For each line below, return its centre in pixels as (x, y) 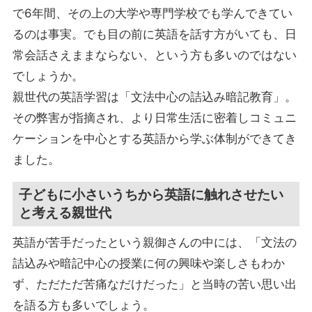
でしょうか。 (48, 76)
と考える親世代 (65, 213)
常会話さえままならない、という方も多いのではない (154, 55)
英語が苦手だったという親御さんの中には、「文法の (154, 243)
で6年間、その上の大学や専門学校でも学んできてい (152, 14)
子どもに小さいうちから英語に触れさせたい (151, 195)
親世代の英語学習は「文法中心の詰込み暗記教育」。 (154, 97)
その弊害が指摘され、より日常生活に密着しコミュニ (154, 118)
